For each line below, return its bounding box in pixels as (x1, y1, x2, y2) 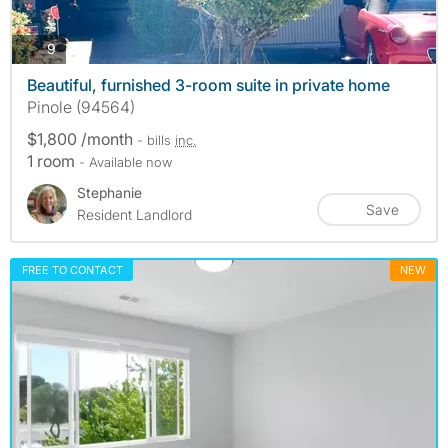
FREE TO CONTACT (22, 262, 123, 277)
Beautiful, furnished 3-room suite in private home (27, 74, 390, 95)
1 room (27, 150, 79, 171)
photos (55, 39, 99, 57)
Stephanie (77, 183, 142, 201)
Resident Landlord (77, 205, 192, 223)
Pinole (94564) (27, 96, 135, 117)
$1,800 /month (27, 128, 137, 149)
